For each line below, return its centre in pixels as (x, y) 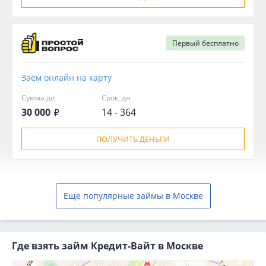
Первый (187, 43)
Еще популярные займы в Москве (133, 195)
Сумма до (38, 97)
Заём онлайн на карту (66, 77)
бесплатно (220, 43)
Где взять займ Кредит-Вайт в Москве (107, 246)
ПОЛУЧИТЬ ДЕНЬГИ (133, 139)
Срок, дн (116, 97)
